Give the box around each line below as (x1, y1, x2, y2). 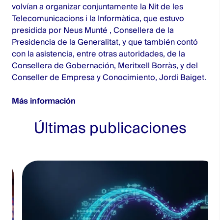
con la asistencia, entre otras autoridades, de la (12, 49, 185, 59)
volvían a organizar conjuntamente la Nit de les (12, 1, 183, 12)
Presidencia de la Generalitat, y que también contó (12, 37, 198, 47)
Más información (12, 96, 76, 106)
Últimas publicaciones (33, 118, 187, 137)
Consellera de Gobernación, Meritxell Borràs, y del (12, 60, 198, 71)
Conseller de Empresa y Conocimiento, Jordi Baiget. (12, 72, 206, 82)
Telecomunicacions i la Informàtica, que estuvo (12, 13, 184, 24)
